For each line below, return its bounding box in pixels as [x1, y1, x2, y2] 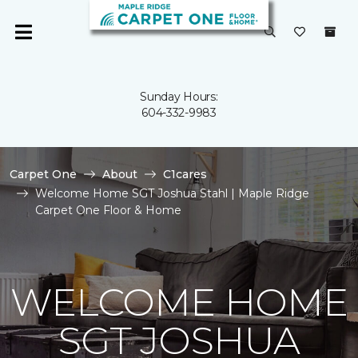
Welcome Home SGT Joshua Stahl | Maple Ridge [35, 186, 309, 201]
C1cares [163, 167, 207, 181]
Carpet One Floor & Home [35, 203, 181, 217]
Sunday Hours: [140, 89, 218, 104]
